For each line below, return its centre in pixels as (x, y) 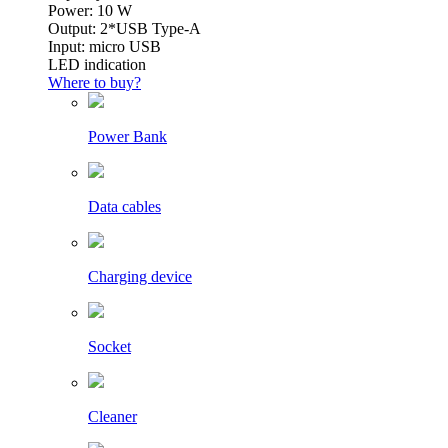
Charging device (140, 277)
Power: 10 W (90, 11)
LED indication (97, 65)
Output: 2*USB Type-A (124, 29)
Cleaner (112, 417)
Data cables (124, 207)
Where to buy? (94, 83)
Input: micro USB (104, 47)
